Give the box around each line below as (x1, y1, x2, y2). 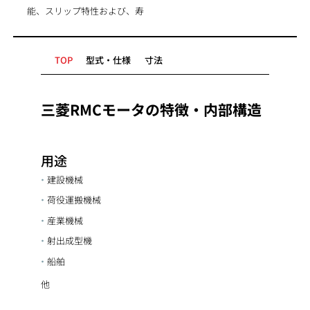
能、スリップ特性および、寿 (26, 4, 144, 18)
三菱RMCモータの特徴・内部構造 (40, 98, 262, 120)
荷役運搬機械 (46, 193, 101, 207)
